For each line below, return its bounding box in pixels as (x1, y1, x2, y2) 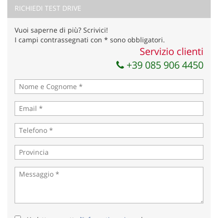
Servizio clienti (140, 44, 203, 58)
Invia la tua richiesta (68, 19, 150, 32)
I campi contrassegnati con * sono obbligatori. (15, 35, 165, 44)
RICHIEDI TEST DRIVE (15, 3, 81, 13)
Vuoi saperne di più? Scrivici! (15, 25, 108, 35)
